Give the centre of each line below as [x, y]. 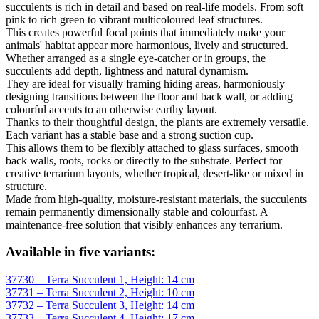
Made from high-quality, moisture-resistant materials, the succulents [156, 199]
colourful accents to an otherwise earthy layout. [111, 109]
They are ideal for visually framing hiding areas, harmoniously [145, 83]
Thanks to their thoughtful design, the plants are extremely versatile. [157, 122]
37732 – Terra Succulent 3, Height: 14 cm [100, 305]
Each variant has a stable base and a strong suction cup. [130, 135]
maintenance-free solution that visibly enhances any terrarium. [144, 224]
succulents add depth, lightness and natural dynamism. [127, 70]
